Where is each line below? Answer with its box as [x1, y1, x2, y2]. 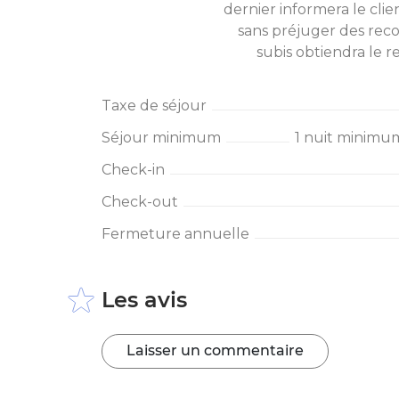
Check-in [102, 160, 165, 178]
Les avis [102, 286, 187, 313]
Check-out [102, 192, 178, 210]
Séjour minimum [102, 128, 221, 146]
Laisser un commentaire [126, 342, 305, 360]
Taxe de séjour [102, 96, 207, 114]
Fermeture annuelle [102, 224, 249, 242]
